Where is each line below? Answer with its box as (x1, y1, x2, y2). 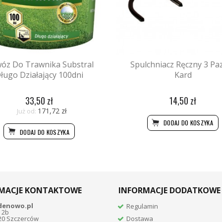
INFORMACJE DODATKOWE (118, 184, 221, 196)
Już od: (16, 106, 36, 115)
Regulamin (126, 201, 159, 211)
